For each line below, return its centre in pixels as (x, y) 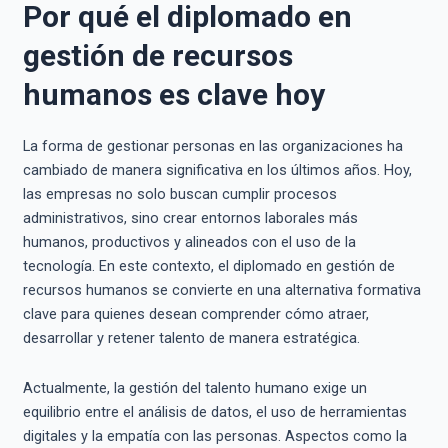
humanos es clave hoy (173, 95)
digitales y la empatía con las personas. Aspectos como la (214, 435)
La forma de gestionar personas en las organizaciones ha (212, 146)
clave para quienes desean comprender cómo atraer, (195, 314)
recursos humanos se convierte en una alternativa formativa (221, 290)
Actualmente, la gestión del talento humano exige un (194, 387)
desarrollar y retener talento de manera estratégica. (191, 338)
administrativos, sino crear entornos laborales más (190, 218)
